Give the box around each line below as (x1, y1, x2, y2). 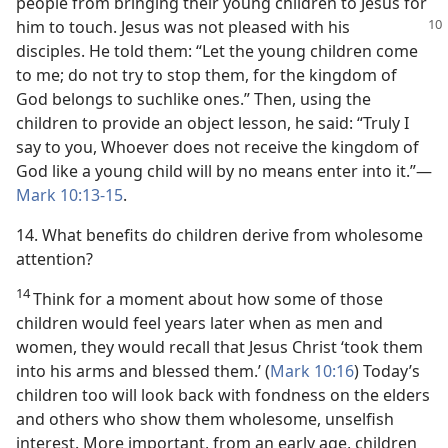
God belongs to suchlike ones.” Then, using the (16, 88, 371, 110)
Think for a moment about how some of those (33, 288, 383, 310)
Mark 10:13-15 (16, 184, 123, 206)
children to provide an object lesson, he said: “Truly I (16, 112, 409, 134)
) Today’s (354, 360, 420, 382)
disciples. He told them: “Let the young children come (16, 40, 418, 62)
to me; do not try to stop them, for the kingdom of (16, 64, 397, 86)
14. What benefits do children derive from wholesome (16, 224, 423, 246)
